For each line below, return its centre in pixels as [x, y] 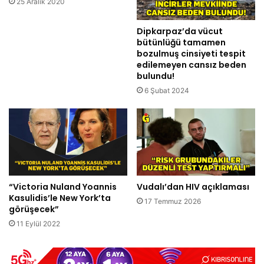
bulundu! [156, 76]
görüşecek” [34, 209]
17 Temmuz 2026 [173, 201]
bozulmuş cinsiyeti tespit [191, 54]
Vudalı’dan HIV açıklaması [193, 187]
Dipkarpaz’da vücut [180, 32]
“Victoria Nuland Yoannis [63, 187]
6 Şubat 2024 [167, 91]
